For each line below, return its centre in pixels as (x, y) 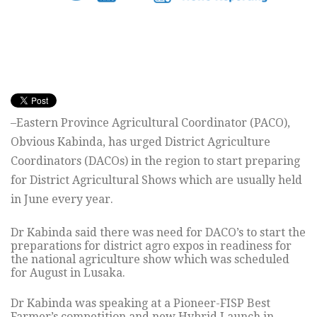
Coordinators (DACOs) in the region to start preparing (155, 161)
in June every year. (62, 200)
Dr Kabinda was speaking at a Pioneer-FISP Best (140, 304)
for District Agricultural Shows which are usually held (156, 180)
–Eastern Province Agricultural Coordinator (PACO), (150, 123)
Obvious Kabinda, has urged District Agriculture (140, 142)
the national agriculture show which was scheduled (150, 260)
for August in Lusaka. (68, 273)
